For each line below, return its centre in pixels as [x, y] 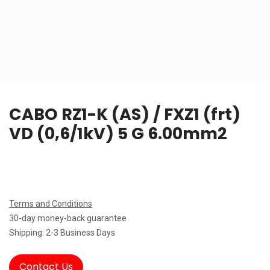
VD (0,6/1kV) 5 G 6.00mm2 [118, 133]
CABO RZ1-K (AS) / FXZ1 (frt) [125, 114]
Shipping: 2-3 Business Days [62, 232]
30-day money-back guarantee [68, 218]
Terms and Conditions [51, 203]
